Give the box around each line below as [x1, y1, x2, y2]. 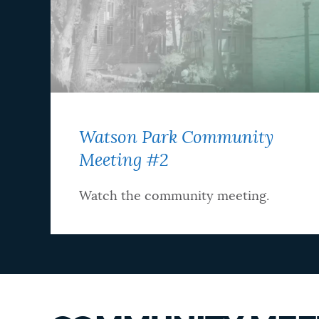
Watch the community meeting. [78, 190, 269, 204]
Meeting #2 [78, 152, 169, 170]
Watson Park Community [78, 130, 273, 147]
